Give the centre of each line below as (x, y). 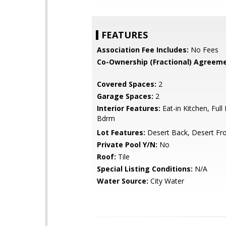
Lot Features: (121, 132)
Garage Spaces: (125, 96)
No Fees (204, 50)
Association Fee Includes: (143, 50)
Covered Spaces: (127, 84)
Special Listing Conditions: (145, 169)
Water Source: (123, 181)
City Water (166, 181)
